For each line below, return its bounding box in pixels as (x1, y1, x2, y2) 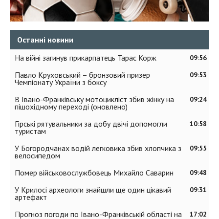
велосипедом (15, 150, 60, 160)
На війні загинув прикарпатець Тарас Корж (15, 52, 156, 63)
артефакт (15, 192, 47, 202)
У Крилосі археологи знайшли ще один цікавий (15, 184, 171, 195)
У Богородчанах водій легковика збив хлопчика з (15, 143, 181, 153)
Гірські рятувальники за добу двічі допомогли (15, 118, 167, 129)
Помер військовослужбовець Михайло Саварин (15, 167, 174, 177)
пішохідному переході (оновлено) (15, 101, 128, 111)
